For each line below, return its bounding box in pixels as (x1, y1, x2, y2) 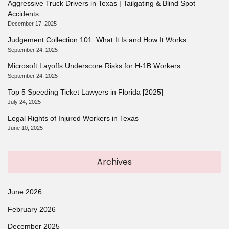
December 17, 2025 (8, 20, 57, 27)
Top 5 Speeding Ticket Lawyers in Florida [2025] (8, 88, 163, 97)
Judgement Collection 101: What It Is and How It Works (8, 36, 186, 44)
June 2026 (8, 188, 42, 196)
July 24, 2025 (8, 99, 41, 105)
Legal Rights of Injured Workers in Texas (8, 114, 139, 123)
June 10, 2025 (8, 125, 43, 131)
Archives (97, 156, 132, 168)
